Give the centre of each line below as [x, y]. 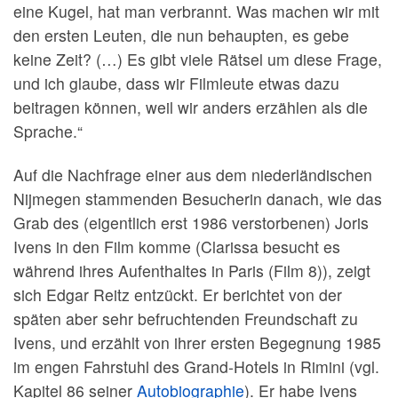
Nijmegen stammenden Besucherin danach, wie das [198, 198]
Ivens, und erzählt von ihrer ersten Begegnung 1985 [197, 342]
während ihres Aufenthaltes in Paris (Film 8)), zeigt [192, 270]
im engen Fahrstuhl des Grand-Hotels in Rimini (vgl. [196, 366]
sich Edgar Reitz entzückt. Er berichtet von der [178, 294]
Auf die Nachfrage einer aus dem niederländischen [193, 174]
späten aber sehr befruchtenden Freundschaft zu [186, 318]
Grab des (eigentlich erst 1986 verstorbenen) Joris [191, 222]
